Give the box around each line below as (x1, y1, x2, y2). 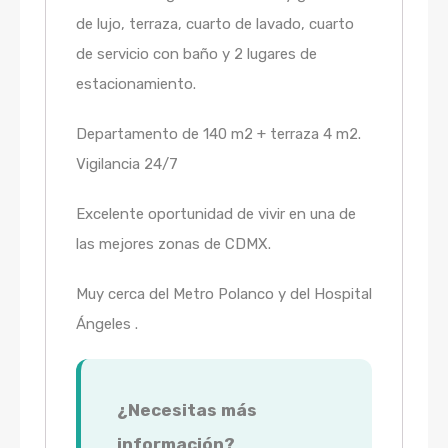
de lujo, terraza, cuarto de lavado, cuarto (76, 15, 354, 34)
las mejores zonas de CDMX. (76, 235, 271, 254)
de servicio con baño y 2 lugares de (76, 45, 317, 64)
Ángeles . (76, 315, 138, 334)
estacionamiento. (76, 75, 196, 94)
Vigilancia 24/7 (76, 155, 178, 174)
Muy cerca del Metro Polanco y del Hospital (76, 285, 372, 304)
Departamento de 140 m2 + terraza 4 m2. (76, 125, 361, 144)
